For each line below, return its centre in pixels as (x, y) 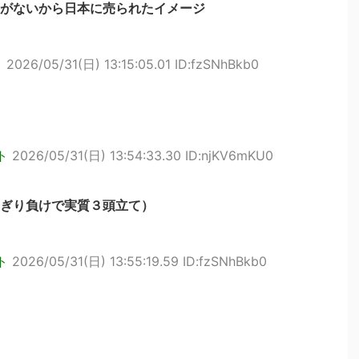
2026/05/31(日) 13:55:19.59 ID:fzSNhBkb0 (139, 261)
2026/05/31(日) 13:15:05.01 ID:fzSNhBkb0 (133, 64)
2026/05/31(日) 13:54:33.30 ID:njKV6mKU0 (143, 155)
